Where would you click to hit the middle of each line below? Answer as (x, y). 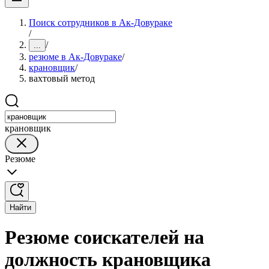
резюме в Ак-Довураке (75, 57)
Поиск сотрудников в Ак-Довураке (101, 23)
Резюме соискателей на (104, 237)
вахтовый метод (62, 78)
